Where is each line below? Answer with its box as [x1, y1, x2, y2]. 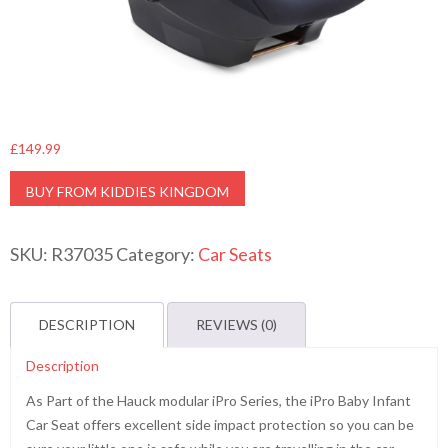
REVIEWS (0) [196, 316, 277, 333]
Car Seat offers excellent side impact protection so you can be [26, 416, 414, 433]
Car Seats [198, 243, 272, 265]
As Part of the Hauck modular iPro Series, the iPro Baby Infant [26, 392, 411, 409]
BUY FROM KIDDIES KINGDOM [26, 183, 229, 200]
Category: [116, 243, 198, 265]
